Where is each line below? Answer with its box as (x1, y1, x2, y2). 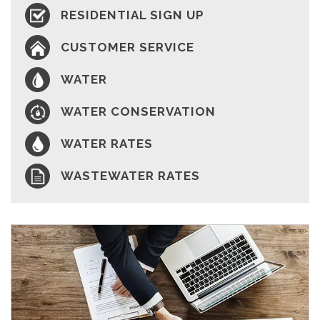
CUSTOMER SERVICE (61, 40, 194, 55)
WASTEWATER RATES (61, 169, 200, 184)
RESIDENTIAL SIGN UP (61, 8, 204, 23)
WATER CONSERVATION (61, 104, 216, 119)
